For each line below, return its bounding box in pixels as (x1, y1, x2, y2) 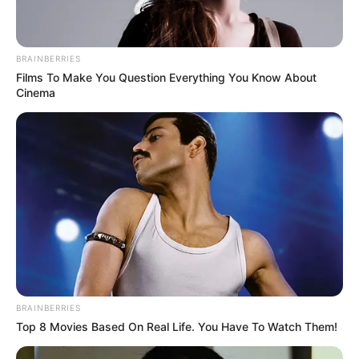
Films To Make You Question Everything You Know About (16, 71, 317, 85)
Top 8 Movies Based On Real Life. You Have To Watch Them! (16, 320, 337, 334)
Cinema (16, 86, 55, 100)
